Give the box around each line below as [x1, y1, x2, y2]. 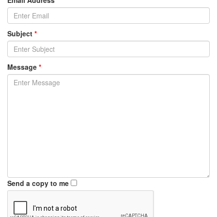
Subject [7, 29, 32, 39]
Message [7, 62, 37, 72]
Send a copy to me [7, 178, 69, 188]
